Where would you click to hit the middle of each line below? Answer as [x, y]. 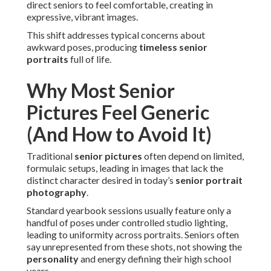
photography [57, 192]
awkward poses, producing [83, 47]
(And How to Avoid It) [119, 134]
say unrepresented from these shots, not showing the [134, 247]
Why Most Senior [101, 91]
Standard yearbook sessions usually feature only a [129, 211]
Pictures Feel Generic [118, 113]
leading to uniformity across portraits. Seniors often [133, 235]
